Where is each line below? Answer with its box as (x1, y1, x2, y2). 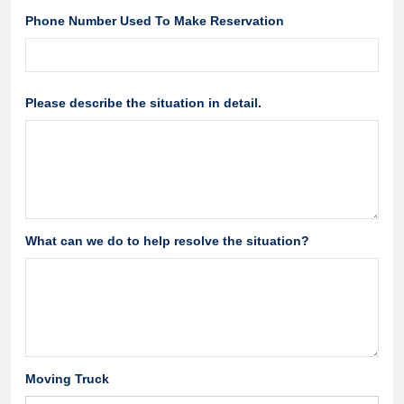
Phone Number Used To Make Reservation (25, 14, 284, 28)
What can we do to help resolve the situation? (25, 234, 309, 248)
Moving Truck (25, 372, 109, 386)
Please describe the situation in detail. (25, 96, 262, 110)
